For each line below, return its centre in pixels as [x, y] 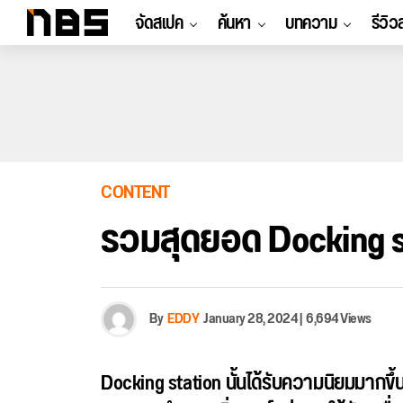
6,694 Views [339, 319]
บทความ [311, 23]
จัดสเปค [159, 23]
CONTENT [135, 193]
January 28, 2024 [250, 319]
